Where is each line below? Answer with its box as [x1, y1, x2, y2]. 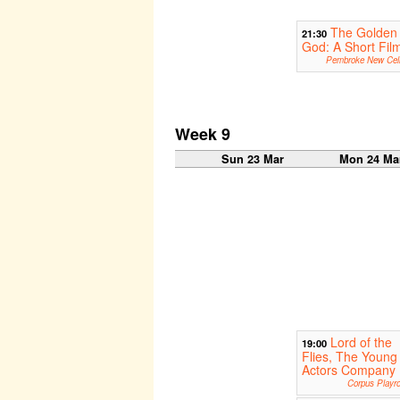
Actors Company [301, 361, 396, 379]
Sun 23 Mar [221, 151, 284, 168]
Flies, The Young [301, 347, 397, 366]
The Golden [329, 23, 397, 42]
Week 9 [175, 122, 230, 146]
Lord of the [329, 333, 392, 352]
